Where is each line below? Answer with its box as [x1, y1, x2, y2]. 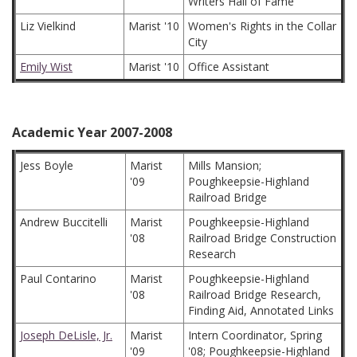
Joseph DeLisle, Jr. [20, 328, 112, 343]
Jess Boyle [20, 158, 73, 173]
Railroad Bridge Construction [188, 230, 336, 245]
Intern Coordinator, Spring [188, 328, 322, 343]
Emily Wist [20, 59, 73, 74]
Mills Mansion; [188, 158, 261, 173]
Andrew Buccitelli [20, 214, 108, 229]
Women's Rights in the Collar [188, 18, 336, 33]
